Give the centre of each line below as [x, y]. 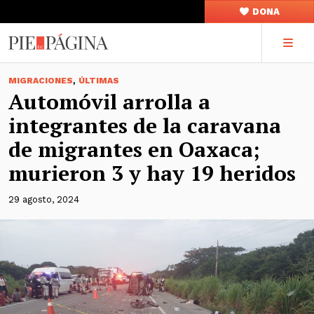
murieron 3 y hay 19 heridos [152, 173]
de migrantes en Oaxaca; [134, 149]
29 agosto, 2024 [44, 199]
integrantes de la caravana [145, 125]
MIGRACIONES [41, 81]
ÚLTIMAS [99, 81]
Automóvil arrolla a [109, 102]
